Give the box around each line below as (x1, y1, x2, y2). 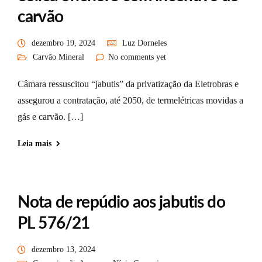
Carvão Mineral (33, 53, 84, 61)
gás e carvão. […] (18, 112, 83, 122)
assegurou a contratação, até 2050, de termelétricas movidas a (18, 95, 243, 105)
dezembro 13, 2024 (32, 245, 95, 254)
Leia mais (18, 139, 51, 148)
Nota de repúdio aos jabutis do (18, 194, 225, 211)
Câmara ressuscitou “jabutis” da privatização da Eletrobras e (18, 79, 239, 89)
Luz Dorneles (122, 39, 167, 47)
